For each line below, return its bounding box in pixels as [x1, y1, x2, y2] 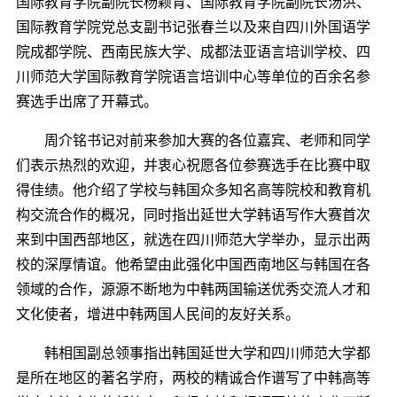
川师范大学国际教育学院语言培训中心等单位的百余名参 [15, 68, 370, 84]
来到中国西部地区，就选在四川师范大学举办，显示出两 [15, 231, 370, 247]
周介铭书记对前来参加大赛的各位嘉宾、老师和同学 [15, 132, 370, 148]
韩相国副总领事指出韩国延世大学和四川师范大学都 [15, 345, 370, 361]
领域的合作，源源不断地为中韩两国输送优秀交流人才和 [15, 281, 370, 297]
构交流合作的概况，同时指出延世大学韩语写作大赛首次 [15, 206, 370, 222]
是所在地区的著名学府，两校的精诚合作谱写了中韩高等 [15, 370, 370, 385]
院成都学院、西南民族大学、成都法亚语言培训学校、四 [15, 43, 370, 59]
